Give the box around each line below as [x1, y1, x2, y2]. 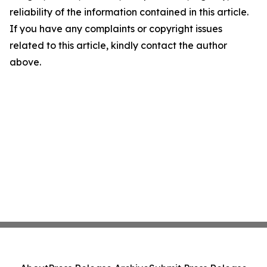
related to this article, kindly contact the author [10, 39, 227, 51]
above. [10, 56, 41, 68]
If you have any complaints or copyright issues [10, 23, 222, 35]
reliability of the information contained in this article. [10, 6, 249, 18]
